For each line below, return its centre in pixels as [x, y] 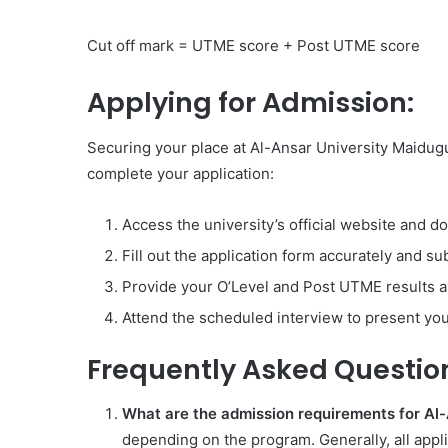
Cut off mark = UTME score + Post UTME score [253, 45]
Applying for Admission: [250, 102]
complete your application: [180, 173]
